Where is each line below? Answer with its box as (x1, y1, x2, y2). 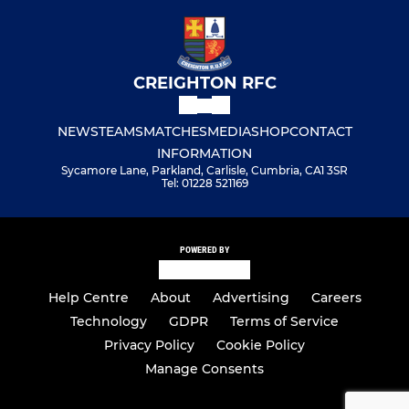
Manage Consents (145, 361, 264, 377)
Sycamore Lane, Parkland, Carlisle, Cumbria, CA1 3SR (61, 163, 348, 178)
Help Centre (47, 289, 129, 306)
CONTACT (288, 123, 352, 141)
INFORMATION (157, 145, 252, 163)
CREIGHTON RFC (132, 73, 277, 94)
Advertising (212, 289, 289, 306)
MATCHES (142, 123, 207, 141)
